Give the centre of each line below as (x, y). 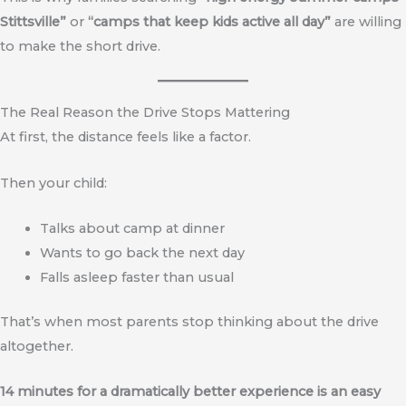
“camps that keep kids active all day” (209, 21)
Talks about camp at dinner (132, 228)
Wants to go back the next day (142, 252)
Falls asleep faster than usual (136, 277)
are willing (366, 21)
